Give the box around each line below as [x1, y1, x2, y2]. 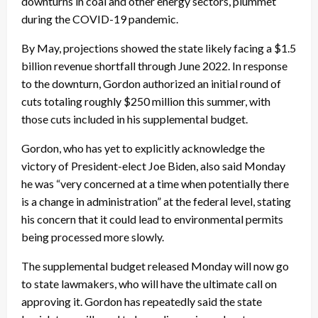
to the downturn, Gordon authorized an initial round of [21, 77, 281, 91]
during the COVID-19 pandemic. [21, 12, 178, 26]
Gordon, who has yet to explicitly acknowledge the [21, 141, 265, 155]
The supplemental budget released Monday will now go [21, 259, 289, 273]
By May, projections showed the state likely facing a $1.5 [21, 41, 296, 55]
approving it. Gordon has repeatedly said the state [21, 295, 262, 309]
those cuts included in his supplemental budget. [21, 112, 248, 126]
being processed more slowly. [21, 230, 164, 244]
